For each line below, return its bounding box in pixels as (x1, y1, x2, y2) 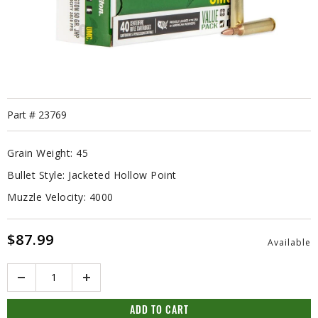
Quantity (7, 263, 55, 278)
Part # (7, 107, 38, 121)
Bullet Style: (7, 168, 65, 182)
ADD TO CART (129, 305, 189, 317)
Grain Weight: (7, 146, 73, 160)
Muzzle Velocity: (7, 190, 86, 204)
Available (267, 236, 311, 248)
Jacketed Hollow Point (68, 168, 177, 182)
